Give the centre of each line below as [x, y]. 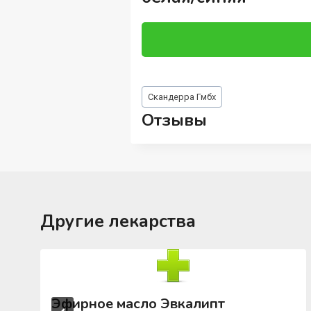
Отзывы [175, 120]
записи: [161, 106]
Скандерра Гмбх [182, 97]
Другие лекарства [118, 222]
